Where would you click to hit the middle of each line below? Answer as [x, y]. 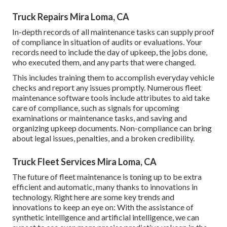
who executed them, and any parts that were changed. [104, 62]
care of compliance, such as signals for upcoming [96, 108]
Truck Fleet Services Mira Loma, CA [84, 162]
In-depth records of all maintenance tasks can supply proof [113, 32]
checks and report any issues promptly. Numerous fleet [107, 88]
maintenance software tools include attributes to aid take [111, 98]
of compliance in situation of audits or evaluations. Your [107, 42]
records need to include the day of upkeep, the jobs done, [110, 52]
